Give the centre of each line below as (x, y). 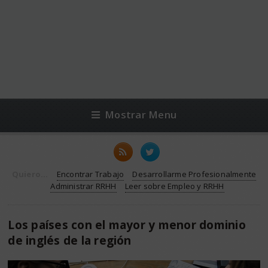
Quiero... (30, 174)
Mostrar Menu (141, 115)
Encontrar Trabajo (90, 174)
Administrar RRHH (83, 186)
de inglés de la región (70, 240)
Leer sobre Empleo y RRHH (174, 186)
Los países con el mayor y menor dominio (127, 225)
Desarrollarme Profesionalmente (194, 174)
